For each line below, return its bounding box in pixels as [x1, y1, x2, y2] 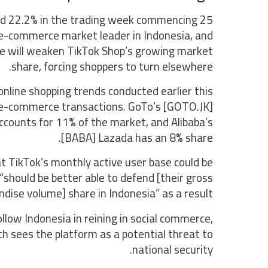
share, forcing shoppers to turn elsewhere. [11, 55, 213, 77]
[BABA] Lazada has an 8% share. [60, 127, 213, 149]
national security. [132, 238, 213, 260]
